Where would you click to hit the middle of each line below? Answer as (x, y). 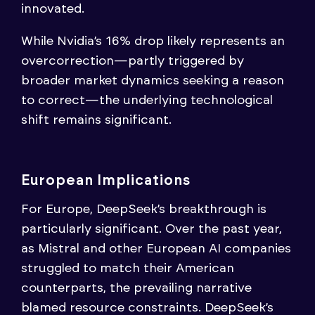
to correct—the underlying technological (147, 100)
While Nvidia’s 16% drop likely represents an (153, 41)
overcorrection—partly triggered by (133, 61)
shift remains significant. (96, 120)
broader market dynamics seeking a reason (153, 81)
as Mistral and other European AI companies (156, 249)
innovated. (53, 9)
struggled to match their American (128, 268)
